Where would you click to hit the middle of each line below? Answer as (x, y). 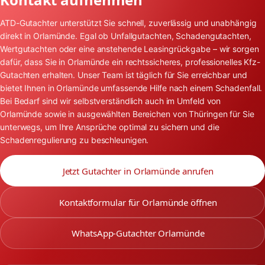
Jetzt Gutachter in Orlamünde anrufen (138, 171)
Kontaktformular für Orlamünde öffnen (138, 202)
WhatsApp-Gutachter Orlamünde (138, 233)
